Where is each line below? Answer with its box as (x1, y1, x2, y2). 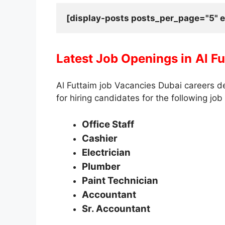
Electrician (82, 146, 131, 158)
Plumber (82, 160, 121, 172)
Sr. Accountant (82, 202, 150, 214)
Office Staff (82, 118, 134, 130)
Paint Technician (82, 174, 158, 186)
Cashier (82, 132, 118, 144)
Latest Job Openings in (56, 51, 192, 66)
